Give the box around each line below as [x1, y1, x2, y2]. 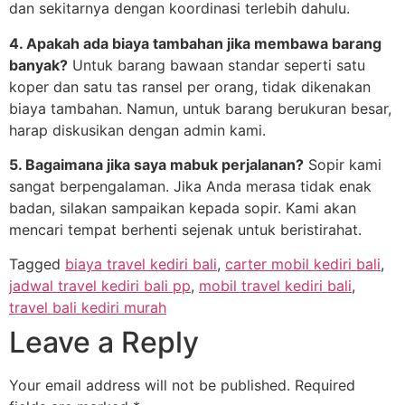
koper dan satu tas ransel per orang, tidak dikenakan [9, 77, 371, 96]
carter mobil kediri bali [225, 255, 381, 274]
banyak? [9, 55, 68, 74]
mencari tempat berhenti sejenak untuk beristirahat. [9, 220, 362, 239]
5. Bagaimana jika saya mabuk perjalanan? [9, 155, 304, 174]
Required [295, 376, 355, 395]
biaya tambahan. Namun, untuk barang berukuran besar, [9, 99, 391, 118]
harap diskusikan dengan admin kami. [9, 120, 266, 139]
